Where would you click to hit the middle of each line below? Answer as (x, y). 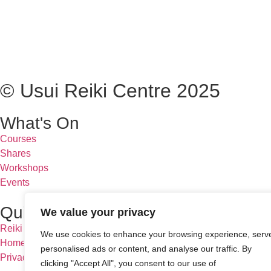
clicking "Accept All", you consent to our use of (128, 263)
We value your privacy (98, 212)
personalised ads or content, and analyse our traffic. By (146, 249)
